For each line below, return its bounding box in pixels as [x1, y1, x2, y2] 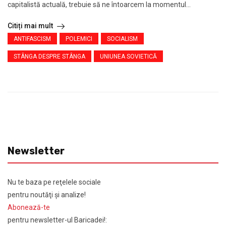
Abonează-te [8, 203, 50, 211]
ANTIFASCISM [14, 35, 51, 42]
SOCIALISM [107, 35, 138, 42]
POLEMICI [66, 35, 92, 42]
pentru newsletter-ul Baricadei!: [8, 216, 107, 224]
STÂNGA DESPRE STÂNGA [14, 53, 85, 60]
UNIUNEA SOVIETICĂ [100, 53, 157, 60]
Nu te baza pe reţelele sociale [8, 178, 101, 186]
